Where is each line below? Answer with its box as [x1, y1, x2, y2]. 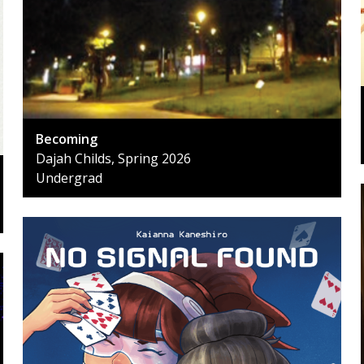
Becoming [36, 129, 97, 148]
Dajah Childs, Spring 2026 [36, 149, 191, 167]
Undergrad [36, 168, 102, 187]
